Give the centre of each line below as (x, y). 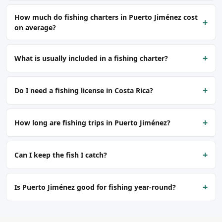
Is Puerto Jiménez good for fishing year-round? (95, 187)
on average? (35, 28)
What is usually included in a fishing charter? (91, 58)
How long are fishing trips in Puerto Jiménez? (92, 123)
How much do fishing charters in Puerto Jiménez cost (106, 17)
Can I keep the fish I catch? (61, 155)
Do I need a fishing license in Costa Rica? (84, 90)
